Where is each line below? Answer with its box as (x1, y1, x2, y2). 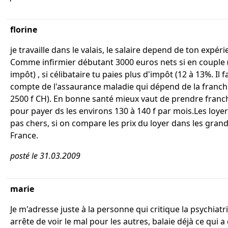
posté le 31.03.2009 (10, 150, 80, 161)
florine (10, 24, 37, 35)
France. (10, 130, 38, 141)
